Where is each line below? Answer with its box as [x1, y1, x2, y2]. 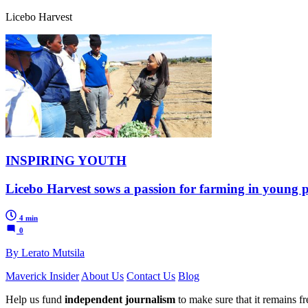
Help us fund [5, 293, 65, 305]
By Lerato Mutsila [5, 246, 85, 258]
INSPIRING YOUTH [5, 153, 126, 168]
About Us [81, 269, 124, 282]
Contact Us [126, 269, 175, 282]
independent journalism [65, 293, 175, 305]
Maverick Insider [5, 269, 79, 282]
